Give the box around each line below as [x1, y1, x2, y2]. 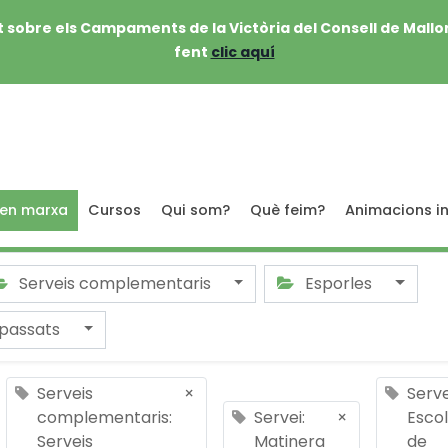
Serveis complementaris [14, 272, 215, 295]
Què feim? [250, 200, 325, 220]
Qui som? [161, 200, 230, 220]
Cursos [88, 200, 141, 220]
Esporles [300, 272, 376, 295]
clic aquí [210, 42, 275, 62]
